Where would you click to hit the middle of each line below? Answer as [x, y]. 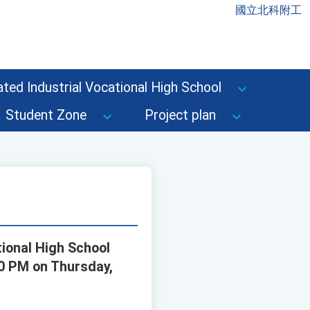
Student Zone [46, 115]
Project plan [180, 115]
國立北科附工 [268, 10]
